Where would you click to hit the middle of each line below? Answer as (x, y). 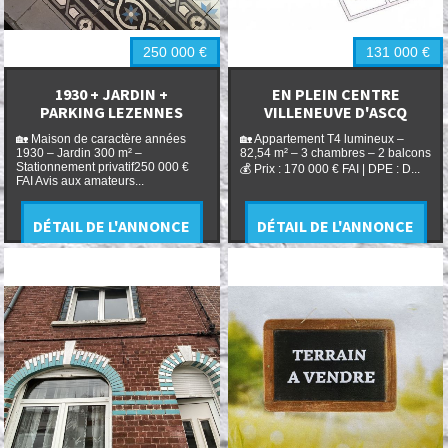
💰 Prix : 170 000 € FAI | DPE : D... (329, 168)
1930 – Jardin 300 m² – (78, 152)
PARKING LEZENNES (112, 111)
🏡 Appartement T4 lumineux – (321, 138)
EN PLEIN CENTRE (335, 93)
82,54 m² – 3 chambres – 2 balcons (335, 152)
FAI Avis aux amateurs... (79, 180)
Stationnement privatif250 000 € (102, 166)
